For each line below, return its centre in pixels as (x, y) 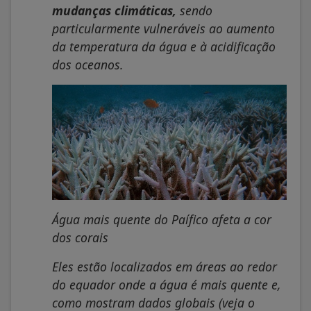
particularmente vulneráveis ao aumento (163, 28)
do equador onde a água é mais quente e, (167, 284)
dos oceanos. (88, 64)
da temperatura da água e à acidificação (164, 46)
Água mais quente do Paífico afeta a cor (162, 219)
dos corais (80, 237)
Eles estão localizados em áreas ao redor (165, 266)
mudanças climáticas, (114, 10)
